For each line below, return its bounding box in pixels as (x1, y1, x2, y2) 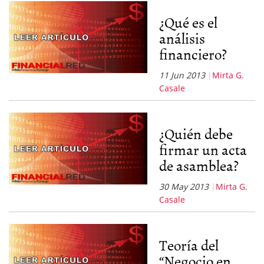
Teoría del (159, 233, 219, 256)
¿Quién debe (159, 122, 233, 144)
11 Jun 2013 (159, 69, 205, 81)
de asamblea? (159, 154, 239, 176)
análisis (159, 27, 205, 49)
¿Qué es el (159, 11, 217, 33)
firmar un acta (159, 138, 247, 160)
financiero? (159, 42, 227, 65)
